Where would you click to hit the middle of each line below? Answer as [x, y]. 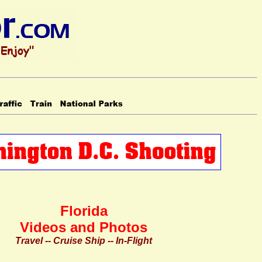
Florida [84, 211]
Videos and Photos [84, 227]
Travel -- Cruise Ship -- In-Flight [84, 241]
